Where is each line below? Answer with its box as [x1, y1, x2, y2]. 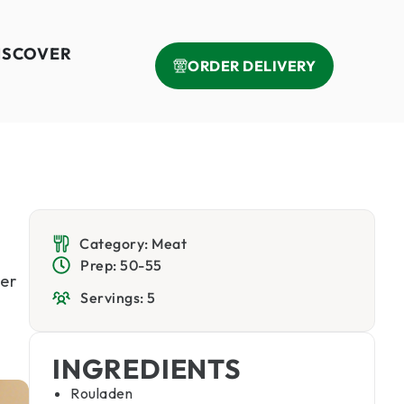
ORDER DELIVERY [188, 57, 316, 75]
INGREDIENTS [52, 352, 241, 386]
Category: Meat [79, 234, 187, 252]
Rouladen [70, 384, 133, 402]
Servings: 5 [80, 289, 156, 307]
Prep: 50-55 [80, 256, 162, 274]
